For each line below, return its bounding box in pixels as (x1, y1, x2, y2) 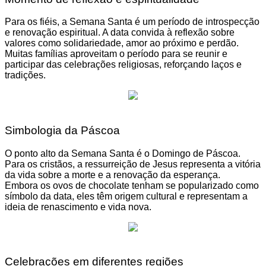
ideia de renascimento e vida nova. (5, 201, 151, 212)
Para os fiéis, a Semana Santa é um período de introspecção (5, 17, 259, 27)
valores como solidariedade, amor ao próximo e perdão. (5, 38, 239, 49)
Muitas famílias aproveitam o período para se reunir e (5, 49, 227, 59)
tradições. (5, 70, 46, 81)
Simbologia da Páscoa (5, 123, 120, 137)
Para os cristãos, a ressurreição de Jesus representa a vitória (5, 159, 261, 169)
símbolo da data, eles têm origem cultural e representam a (5, 191, 248, 201)
